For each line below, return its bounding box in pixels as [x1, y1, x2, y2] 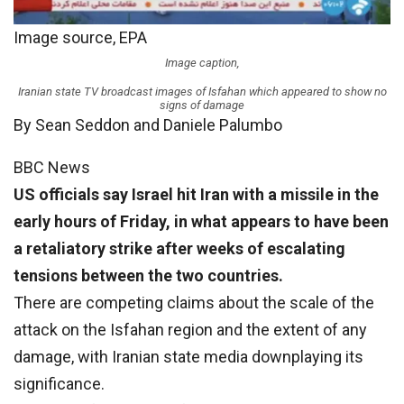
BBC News [14, 158, 90, 178]
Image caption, [165, 56, 239, 70]
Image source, [14, 28, 119, 48]
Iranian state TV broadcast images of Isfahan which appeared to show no [17, 85, 387, 99]
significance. [14, 374, 105, 394]
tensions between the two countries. [14, 266, 283, 286]
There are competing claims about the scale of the [14, 293, 374, 313]
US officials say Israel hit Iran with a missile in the [14, 185, 379, 205]
